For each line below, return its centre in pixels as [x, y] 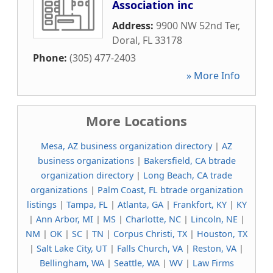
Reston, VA [214, 248]
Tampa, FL [87, 204]
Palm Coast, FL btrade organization [170, 190]
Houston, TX [222, 234]
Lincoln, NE [214, 219]
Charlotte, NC [153, 219]
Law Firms [213, 263]
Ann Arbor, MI [64, 219]
